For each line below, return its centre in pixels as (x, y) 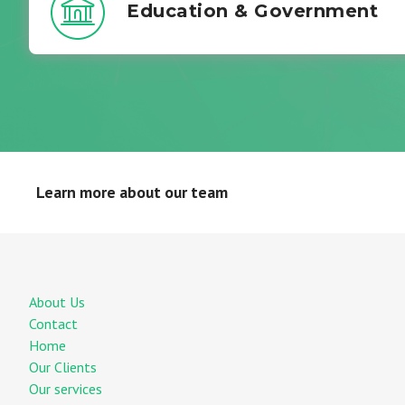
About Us (57, 302)
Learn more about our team (132, 192)
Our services (66, 389)
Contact (53, 324)
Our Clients (63, 367)
